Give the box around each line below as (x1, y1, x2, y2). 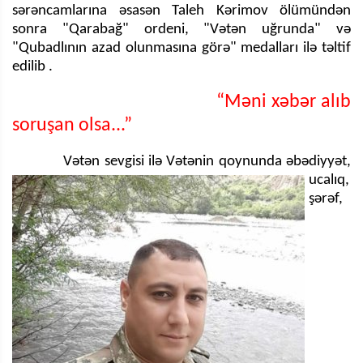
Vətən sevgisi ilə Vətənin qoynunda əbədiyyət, (63, 153, 352, 169)
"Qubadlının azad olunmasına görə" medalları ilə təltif (12, 40, 351, 56)
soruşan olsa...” (12, 115, 132, 135)
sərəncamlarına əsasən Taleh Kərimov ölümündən (12, 2, 351, 19)
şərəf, (309, 190, 343, 207)
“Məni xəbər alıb (211, 92, 352, 112)
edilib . (12, 58, 56, 75)
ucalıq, (309, 172, 349, 188)
